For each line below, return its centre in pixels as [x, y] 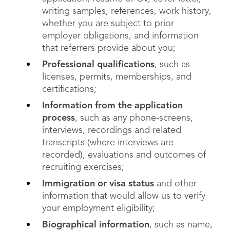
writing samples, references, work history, [127, 11]
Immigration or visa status [98, 184]
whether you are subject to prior [108, 24]
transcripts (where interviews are [108, 143]
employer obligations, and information [120, 36]
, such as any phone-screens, [134, 118]
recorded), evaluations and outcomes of [124, 155]
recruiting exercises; [83, 167]
